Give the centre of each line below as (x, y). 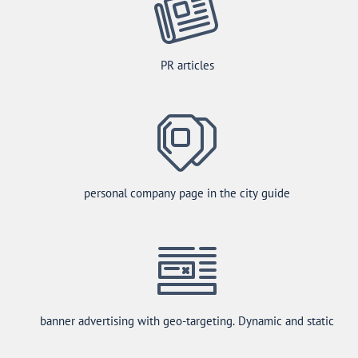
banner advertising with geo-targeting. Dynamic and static (187, 321)
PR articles (187, 65)
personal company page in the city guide (187, 193)
